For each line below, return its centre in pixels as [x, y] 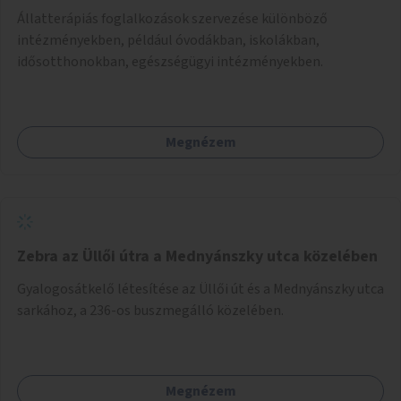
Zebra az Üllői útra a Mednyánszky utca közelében [197, 256]
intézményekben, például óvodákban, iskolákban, [168, 40]
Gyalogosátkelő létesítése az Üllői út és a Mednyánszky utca [200, 289]
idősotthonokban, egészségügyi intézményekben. [170, 61]
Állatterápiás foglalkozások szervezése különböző [172, 18]
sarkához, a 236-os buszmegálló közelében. [150, 310]
